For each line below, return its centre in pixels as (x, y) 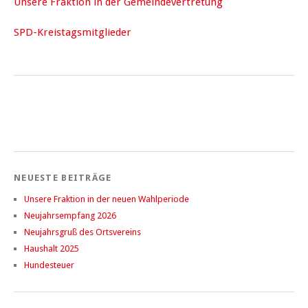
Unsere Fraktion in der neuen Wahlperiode (107, 199)
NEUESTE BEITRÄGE (63, 178)
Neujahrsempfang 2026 (70, 216)
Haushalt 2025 (52, 249)
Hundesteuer (49, 265)
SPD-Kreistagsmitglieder (73, 33)
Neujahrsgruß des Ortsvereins (82, 232)
